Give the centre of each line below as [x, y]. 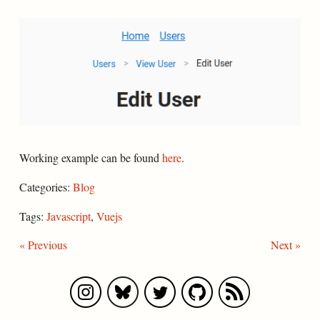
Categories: [46, 186]
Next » [286, 244]
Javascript [68, 216]
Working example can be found [90, 157]
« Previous [43, 244]
